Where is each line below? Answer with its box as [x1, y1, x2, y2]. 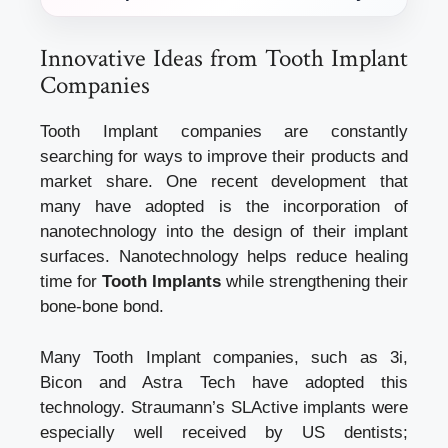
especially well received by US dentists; [40, 422, 408, 442]
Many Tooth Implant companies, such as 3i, [40, 347, 408, 367]
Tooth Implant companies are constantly [40, 122, 408, 142]
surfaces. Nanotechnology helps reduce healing [40, 247, 408, 267]
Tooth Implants [102, 272, 221, 292]
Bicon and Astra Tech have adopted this [40, 372, 408, 392]
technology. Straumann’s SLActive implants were [40, 397, 408, 417]
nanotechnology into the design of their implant [40, 222, 408, 242]
